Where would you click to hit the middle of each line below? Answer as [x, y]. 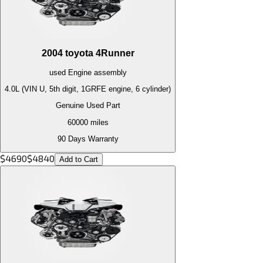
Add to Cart [79, 160]
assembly [109, 72]
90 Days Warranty [88, 139]
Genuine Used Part [88, 106]
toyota [79, 53]
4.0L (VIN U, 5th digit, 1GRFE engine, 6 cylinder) [88, 89]
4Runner [115, 53]
